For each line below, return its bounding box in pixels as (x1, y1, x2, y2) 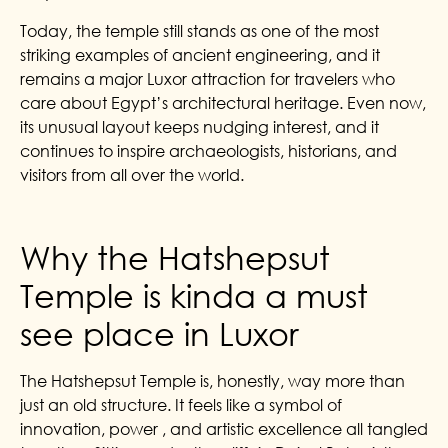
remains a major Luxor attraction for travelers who (20, 68, 395, 89)
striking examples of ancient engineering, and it (20, 44, 380, 65)
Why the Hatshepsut (20, 238, 330, 278)
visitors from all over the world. (20, 164, 244, 185)
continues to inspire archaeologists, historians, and (20, 140, 397, 161)
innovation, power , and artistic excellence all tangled (20, 419, 428, 440)
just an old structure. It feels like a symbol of (20, 395, 342, 416)
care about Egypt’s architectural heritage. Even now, (20, 92, 426, 113)
